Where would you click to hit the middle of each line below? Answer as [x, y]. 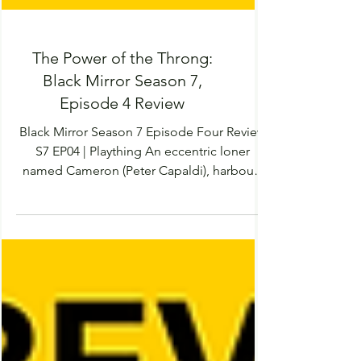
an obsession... [143, 252]
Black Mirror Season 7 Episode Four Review [143, 194]
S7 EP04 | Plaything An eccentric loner [90, 213]
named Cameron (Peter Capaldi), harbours [143, 232]
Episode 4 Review [122, 165]
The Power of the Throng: [122, 120]
